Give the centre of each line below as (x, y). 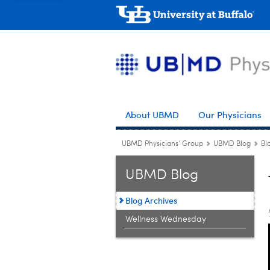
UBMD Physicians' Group (162, 144)
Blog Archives (151, 200)
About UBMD (152, 115)
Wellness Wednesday (166, 219)
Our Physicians (230, 115)
